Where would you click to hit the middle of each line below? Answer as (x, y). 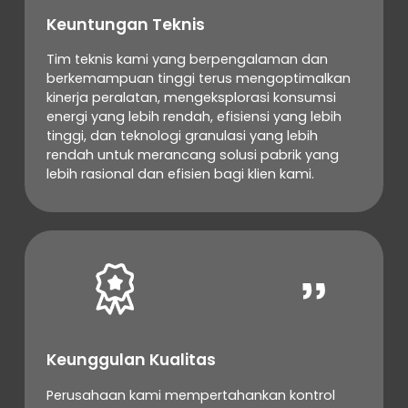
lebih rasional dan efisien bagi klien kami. (180, 174)
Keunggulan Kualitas (131, 360)
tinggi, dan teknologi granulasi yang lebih (182, 136)
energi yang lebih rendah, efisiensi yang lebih (194, 117)
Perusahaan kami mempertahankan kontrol (190, 395)
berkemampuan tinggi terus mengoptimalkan (198, 79)
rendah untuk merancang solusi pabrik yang (192, 155)
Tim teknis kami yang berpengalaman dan (187, 60)
